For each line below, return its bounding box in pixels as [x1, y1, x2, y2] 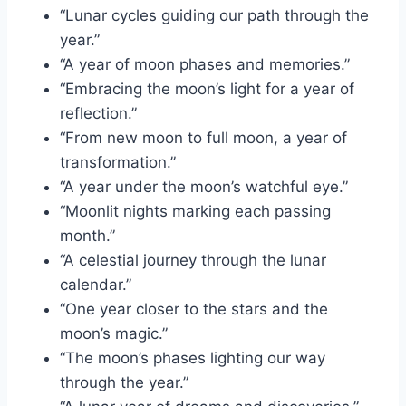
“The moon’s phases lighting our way [60, 348, 325, 367]
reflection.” [60, 103, 137, 122]
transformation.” [60, 152, 176, 171]
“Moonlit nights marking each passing [60, 201, 331, 220]
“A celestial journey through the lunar [60, 250, 326, 269]
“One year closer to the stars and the [60, 299, 328, 318]
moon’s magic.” [60, 324, 168, 343]
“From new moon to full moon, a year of [60, 128, 347, 147]
